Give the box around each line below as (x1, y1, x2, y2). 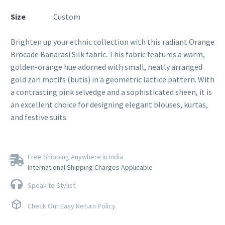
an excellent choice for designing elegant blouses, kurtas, (11, 99, 208, 109)
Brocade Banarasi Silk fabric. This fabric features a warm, (11, 49, 205, 59)
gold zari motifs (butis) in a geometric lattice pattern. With (11, 74, 214, 84)
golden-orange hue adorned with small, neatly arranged (11, 62, 202, 72)
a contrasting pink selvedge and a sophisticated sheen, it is (11, 87, 212, 97)
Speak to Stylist (28, 180, 75, 190)
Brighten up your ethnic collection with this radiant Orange (11, 37, 214, 47)
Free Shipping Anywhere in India (28, 152, 123, 161)
